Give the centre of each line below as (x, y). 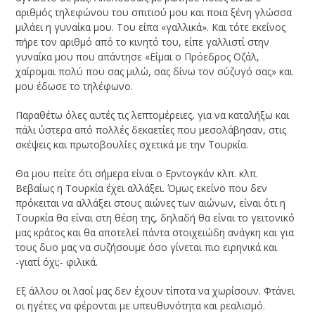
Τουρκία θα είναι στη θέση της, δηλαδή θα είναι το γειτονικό (155, 218)
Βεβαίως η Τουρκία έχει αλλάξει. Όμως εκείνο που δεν (142, 188)
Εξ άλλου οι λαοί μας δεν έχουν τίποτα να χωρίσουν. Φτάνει (155, 291)
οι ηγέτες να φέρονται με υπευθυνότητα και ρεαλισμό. (141, 306)
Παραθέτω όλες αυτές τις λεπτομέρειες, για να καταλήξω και (153, 115)
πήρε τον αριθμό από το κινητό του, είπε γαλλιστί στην (143, 42)
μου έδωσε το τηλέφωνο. (75, 86)
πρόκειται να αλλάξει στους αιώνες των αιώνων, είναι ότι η (151, 203)
